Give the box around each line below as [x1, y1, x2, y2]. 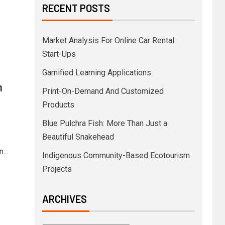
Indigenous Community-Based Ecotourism [42, 151, 190, 160]
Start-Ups [42, 49, 76, 59]
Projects [42, 164, 72, 174]
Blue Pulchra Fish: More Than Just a [42, 119, 167, 128]
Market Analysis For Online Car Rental [42, 36, 174, 45]
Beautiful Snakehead [42, 132, 114, 142]
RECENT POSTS [42, 2, 110, 14]
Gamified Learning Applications [42, 68, 151, 77]
